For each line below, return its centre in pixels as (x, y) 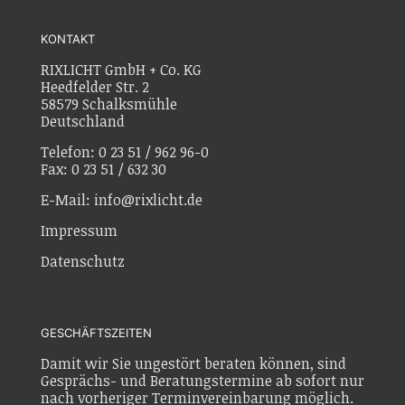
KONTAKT (68, 39)
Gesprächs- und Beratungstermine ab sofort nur (202, 381)
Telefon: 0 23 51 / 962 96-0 (125, 152)
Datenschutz (83, 261)
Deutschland (83, 121)
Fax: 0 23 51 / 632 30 (104, 169)
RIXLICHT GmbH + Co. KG (121, 70)
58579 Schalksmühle (109, 104)
